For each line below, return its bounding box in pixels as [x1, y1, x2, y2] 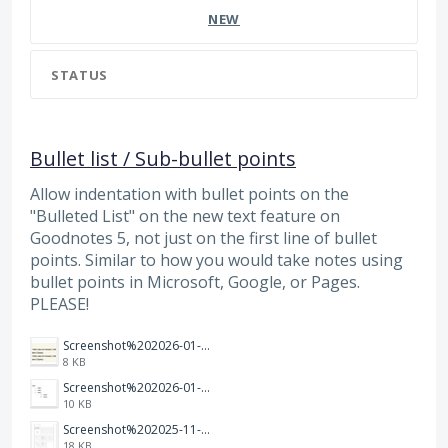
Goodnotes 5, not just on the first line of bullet [30, 227, 377, 250]
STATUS [51, 66, 108, 85]
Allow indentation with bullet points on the [30, 183, 349, 206]
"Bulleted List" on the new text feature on [30, 205, 340, 228]
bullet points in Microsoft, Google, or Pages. [30, 271, 360, 294]
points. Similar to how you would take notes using [30, 249, 403, 272]
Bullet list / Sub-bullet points [30, 145, 296, 173]
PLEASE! [30, 293, 89, 316]
